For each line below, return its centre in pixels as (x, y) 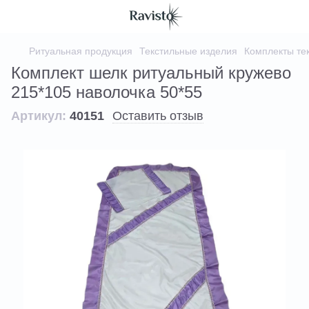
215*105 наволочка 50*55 (107, 92)
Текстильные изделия (188, 51)
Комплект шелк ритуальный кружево (151, 73)
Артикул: (39, 116)
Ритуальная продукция (81, 51)
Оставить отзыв (158, 116)
